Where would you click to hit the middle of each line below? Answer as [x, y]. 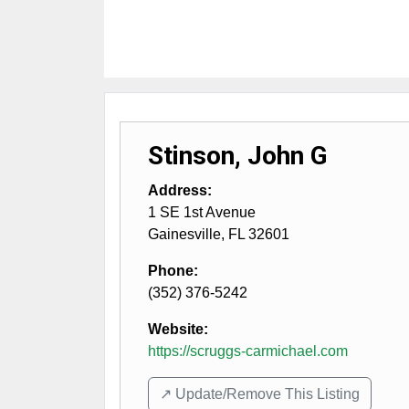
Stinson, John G [238, 156]
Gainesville [184, 234]
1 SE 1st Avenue [202, 212]
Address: [180, 190]
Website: [178, 329]
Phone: [173, 271]
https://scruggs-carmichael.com [248, 351]
